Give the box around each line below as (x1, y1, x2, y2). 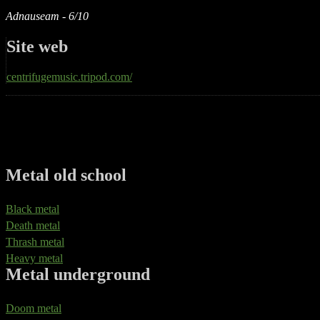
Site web (6, 37, 68, 56)
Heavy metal (6, 251, 63, 264)
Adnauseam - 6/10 (6, 10, 89, 23)
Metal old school (6, 166, 126, 184)
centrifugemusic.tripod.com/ (6, 71, 132, 83)
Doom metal (6, 301, 61, 314)
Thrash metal (6, 235, 64, 248)
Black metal (6, 202, 59, 215)
